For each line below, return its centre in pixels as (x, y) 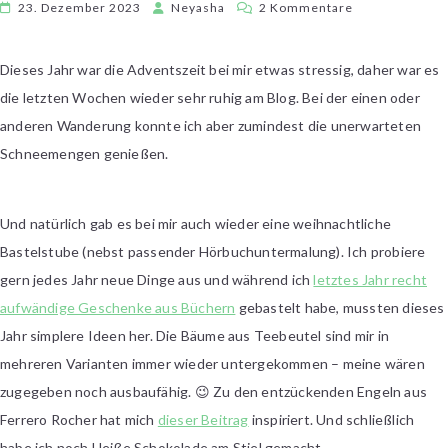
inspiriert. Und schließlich (331, 419)
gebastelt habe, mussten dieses (340, 307)
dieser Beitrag (203, 419)
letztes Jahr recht (370, 279)
